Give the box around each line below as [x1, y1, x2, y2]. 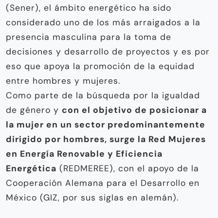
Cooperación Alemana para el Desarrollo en [6, 177, 200, 188]
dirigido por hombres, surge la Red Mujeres [6, 133, 206, 145]
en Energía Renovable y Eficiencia [6, 148, 163, 159]
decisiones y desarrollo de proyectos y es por [6, 46, 210, 57]
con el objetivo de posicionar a [62, 104, 207, 115]
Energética [6, 163, 56, 174]
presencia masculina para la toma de [6, 31, 171, 42]
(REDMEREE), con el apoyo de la [56, 163, 199, 174]
